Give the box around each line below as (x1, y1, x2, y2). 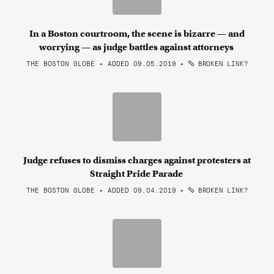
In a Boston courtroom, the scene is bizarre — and (29, 28, 245, 39)
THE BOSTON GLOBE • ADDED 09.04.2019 (26, 185, 176, 194)
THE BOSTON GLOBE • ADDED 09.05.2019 (26, 58, 176, 68)
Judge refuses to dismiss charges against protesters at (23, 155, 251, 166)
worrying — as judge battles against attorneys (39, 42, 235, 53)
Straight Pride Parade (89, 168, 185, 179)
